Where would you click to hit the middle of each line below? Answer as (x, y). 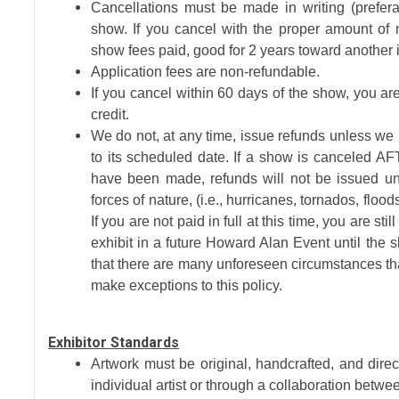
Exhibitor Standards (114, 342)
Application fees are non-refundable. (207, 72)
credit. (110, 114)
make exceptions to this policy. (188, 285)
